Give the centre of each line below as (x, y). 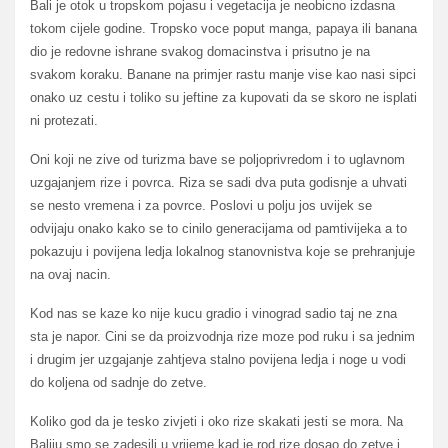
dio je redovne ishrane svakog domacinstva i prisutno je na (200, 51)
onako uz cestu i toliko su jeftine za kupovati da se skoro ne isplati (223, 97)
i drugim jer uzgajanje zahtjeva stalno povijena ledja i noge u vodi (218, 360)
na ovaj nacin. (70, 274)
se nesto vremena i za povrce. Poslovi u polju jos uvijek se (201, 205)
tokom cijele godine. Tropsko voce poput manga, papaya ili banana (223, 28)
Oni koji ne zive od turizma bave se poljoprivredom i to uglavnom (217, 159)
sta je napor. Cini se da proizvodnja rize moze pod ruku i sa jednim (222, 337)
